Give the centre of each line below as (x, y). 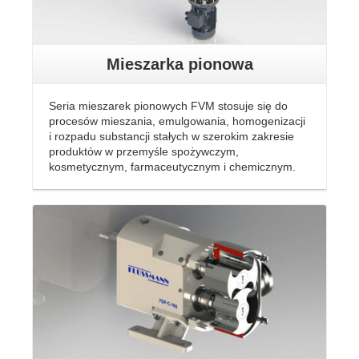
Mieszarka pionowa (179, 64)
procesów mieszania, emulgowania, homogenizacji (177, 121)
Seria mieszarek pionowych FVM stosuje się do (168, 105)
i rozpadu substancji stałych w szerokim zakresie (171, 136)
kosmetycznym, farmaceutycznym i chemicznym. (172, 166)
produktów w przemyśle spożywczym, (144, 151)
